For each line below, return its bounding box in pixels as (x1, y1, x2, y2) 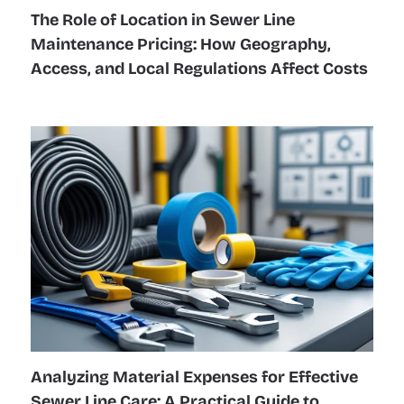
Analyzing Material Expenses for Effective (30, 366, 358, 387)
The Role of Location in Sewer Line (30, 9, 295, 30)
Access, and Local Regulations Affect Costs (30, 58, 368, 78)
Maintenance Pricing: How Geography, (30, 33, 331, 54)
